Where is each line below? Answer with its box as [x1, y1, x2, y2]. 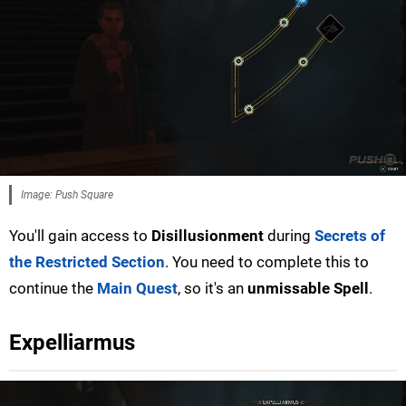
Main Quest [97, 278, 178, 297]
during [264, 226, 314, 245]
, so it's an [178, 278, 247, 297]
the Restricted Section [9, 252, 165, 271]
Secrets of [314, 226, 385, 245]
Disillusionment [151, 226, 264, 245]
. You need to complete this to [165, 252, 369, 271]
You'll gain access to [9, 226, 151, 245]
